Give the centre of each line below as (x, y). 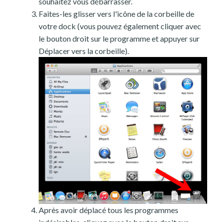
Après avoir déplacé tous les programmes (109, 210)
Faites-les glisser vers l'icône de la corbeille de (116, 13)
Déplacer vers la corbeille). (84, 51)
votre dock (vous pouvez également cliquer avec (120, 26)
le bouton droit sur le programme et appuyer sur (119, 38)
